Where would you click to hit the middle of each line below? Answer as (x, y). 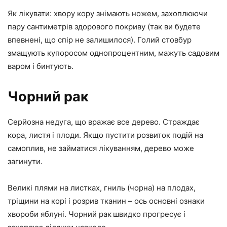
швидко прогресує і (149, 214)
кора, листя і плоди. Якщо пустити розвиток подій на (105, 135)
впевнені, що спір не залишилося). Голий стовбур (100, 40)
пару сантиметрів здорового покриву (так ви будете (104, 26)
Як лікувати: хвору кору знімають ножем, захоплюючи (108, 13)
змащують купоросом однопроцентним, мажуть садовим (113, 53)
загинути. (25, 161)
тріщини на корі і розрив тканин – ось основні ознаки (106, 201)
